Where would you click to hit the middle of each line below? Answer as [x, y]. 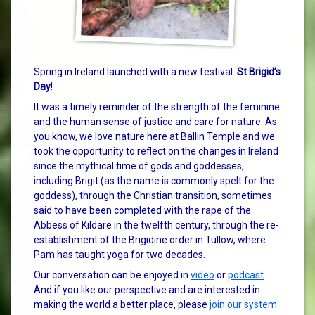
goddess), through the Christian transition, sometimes [153, 195]
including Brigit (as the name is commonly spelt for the [154, 180]
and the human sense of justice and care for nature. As [155, 121]
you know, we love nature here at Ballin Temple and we [154, 136]
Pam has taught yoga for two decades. [120, 254]
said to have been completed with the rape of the [142, 210]
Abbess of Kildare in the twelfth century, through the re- [156, 225]
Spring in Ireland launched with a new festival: [135, 71]
